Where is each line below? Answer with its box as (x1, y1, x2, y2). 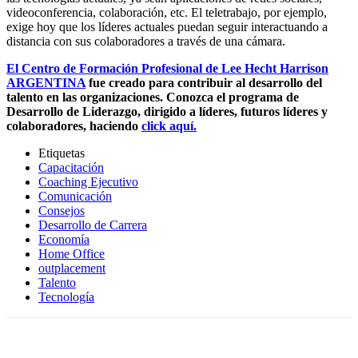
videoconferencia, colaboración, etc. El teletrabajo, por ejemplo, (6, 5, 327, 19)
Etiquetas (38, 145, 85, 160)
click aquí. (141, 118, 197, 133)
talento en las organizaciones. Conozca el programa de (6, 89, 299, 104)
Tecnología (38, 289, 94, 304)
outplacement (38, 261, 105, 275)
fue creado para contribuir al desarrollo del (86, 75, 322, 89)
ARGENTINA (6, 75, 86, 89)
